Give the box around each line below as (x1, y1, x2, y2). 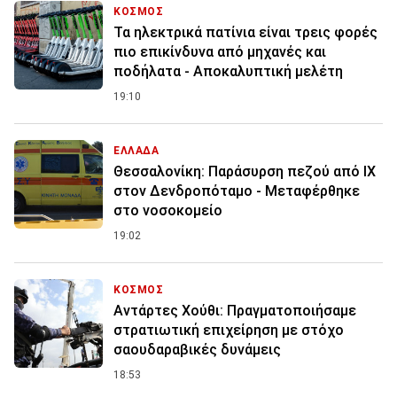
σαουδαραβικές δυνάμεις (113, 340, 281, 358)
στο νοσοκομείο (113, 201, 222, 219)
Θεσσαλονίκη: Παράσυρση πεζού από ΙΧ (113, 162, 376, 180)
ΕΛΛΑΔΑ (113, 144, 160, 157)
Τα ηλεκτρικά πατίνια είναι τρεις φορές (113, 23, 378, 41)
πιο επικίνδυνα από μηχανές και (113, 43, 326, 60)
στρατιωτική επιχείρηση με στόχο (113, 321, 344, 339)
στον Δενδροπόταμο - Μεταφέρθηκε (113, 182, 360, 199)
